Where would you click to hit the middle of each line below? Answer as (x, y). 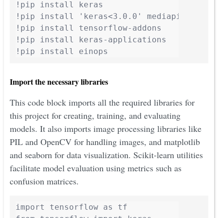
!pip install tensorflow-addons (89, 28)
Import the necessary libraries (59, 82)
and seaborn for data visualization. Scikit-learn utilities (106, 155)
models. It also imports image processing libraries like (106, 129)
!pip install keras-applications (91, 40)
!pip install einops (62, 52)
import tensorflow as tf (72, 207)
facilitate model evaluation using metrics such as (96, 168)
